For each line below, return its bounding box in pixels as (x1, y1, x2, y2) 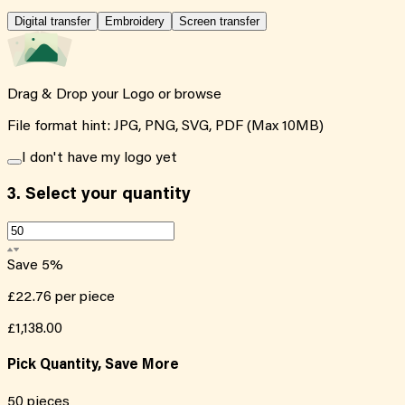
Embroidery (105, 14, 165, 28)
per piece (55, 290, 115, 306)
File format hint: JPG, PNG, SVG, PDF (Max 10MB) (7, 118, 324, 134)
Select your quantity (21, 185, 191, 203)
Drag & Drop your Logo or (7, 87, 174, 102)
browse (174, 87, 221, 102)
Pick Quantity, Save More (7, 358, 179, 373)
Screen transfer (179, 14, 259, 28)
